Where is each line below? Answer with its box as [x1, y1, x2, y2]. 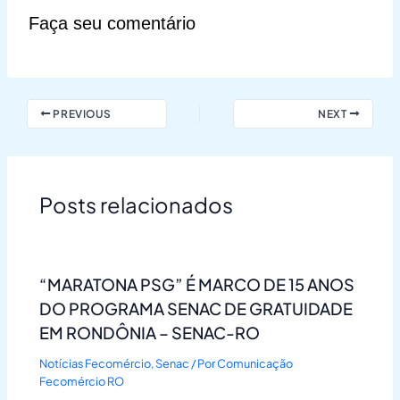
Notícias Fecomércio [39, 355, 152, 371]
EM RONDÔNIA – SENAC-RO [39, 321, 261, 343]
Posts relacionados [39, 191, 234, 219]
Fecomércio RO [39, 373, 125, 388]
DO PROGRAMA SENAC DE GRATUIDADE [39, 297, 354, 319]
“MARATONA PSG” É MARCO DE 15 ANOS [39, 273, 355, 295]
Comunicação [217, 355, 294, 371]
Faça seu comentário [29, 13, 196, 34]
